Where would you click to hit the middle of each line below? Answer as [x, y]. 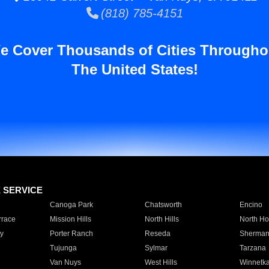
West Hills [161, 262]
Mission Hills [70, 219]
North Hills [162, 219]
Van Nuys [65, 262]
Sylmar [156, 248]
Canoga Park [71, 205]
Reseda [157, 234]
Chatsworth [163, 205]
